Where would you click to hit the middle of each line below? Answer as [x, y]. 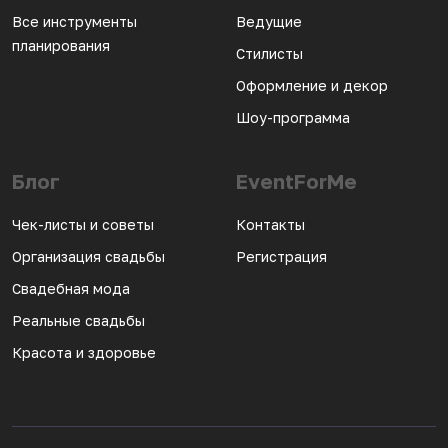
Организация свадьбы [88, 256]
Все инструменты [74, 21]
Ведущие [269, 21]
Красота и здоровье [84, 352]
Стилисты [269, 53]
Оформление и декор [312, 85]
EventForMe [296, 181]
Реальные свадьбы [78, 320]
